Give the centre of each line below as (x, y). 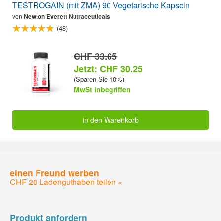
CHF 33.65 (95, 56)
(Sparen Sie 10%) (99, 79)
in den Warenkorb (110, 120)
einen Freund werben (55, 172)
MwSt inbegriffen (102, 89)
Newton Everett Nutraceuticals (67, 17)
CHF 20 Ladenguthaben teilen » (66, 182)
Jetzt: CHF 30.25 (108, 68)
